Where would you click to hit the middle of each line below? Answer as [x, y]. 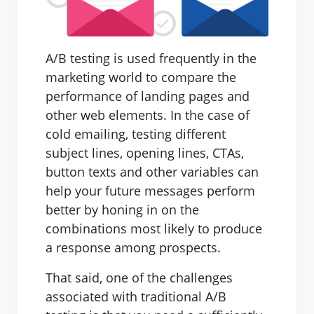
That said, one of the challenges [139, 278]
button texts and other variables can [152, 172]
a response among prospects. [133, 248]
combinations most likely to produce [154, 229]
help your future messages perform [150, 191]
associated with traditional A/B [136, 297]
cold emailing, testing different [136, 134]
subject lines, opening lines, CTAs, [145, 153]
